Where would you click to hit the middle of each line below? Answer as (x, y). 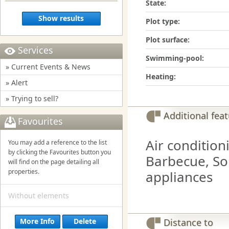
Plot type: (163, 21)
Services (36, 50)
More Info (38, 221)
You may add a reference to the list (58, 142)
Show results (61, 18)
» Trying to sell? (32, 98)
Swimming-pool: (175, 58)
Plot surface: (168, 40)
